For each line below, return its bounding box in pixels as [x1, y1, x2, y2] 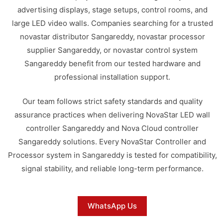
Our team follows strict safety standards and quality [22, 97, 203, 106]
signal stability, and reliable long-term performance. [21, 164, 204, 173]
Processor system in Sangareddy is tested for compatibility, [7, 150, 217, 160]
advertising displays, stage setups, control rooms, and [17, 4, 208, 14]
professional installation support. [54, 72, 171, 82]
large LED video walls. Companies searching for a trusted [11, 18, 213, 28]
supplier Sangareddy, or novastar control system [27, 45, 198, 55]
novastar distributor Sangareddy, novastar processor [19, 31, 205, 41]
